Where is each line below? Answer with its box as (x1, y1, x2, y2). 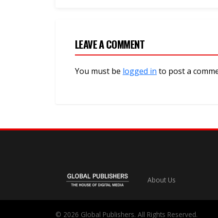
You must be (75, 66, 123, 77)
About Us (147, 175, 176, 185)
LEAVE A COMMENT (75, 36, 145, 52)
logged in (123, 66, 157, 77)
